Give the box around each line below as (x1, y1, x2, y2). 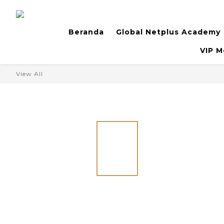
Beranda (68, 27, 104, 36)
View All (16, 70, 43, 77)
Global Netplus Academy (116, 27, 220, 36)
